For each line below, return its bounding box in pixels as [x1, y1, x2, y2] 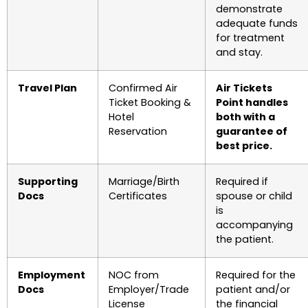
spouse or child [216, 189, 292, 203]
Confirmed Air [109, 81, 177, 95]
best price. [216, 139, 272, 153]
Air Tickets [216, 81, 272, 95]
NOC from [109, 268, 159, 282]
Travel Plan [18, 81, 77, 95]
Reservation [109, 124, 167, 138]
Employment [18, 268, 85, 282]
